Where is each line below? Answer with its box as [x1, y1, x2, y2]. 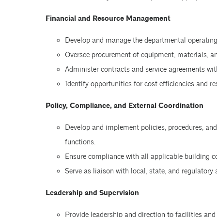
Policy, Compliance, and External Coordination [45, 101, 203, 110]
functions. [64, 138, 95, 147]
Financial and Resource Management [45, 14, 170, 23]
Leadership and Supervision [45, 188, 139, 198]
